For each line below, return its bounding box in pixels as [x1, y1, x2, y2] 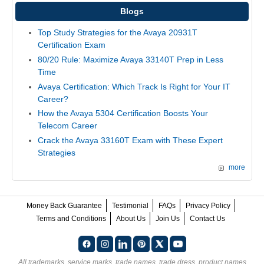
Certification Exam [37, 40, 105, 50]
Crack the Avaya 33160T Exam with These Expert [37, 135, 223, 145]
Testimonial [111, 202, 148, 210]
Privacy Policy [185, 202, 230, 210]
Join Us [156, 214, 180, 223]
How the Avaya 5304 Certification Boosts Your [37, 108, 208, 118]
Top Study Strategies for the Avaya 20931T [37, 28, 197, 38]
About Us [116, 214, 146, 223]
